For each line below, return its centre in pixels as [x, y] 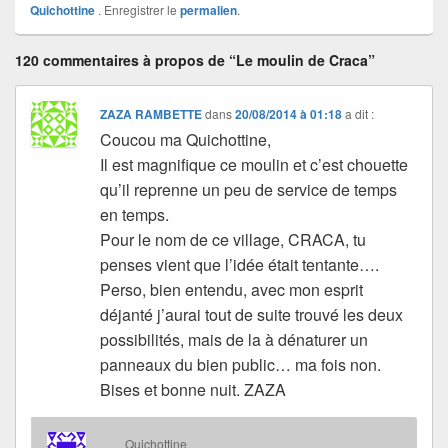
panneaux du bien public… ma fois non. [241, 365]
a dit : [360, 114]
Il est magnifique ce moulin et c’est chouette [254, 165]
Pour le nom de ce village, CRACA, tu [233, 240]
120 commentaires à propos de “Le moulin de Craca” [195, 60]
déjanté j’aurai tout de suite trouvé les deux [252, 315]
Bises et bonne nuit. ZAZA [193, 390]
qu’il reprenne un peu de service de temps [249, 190]
